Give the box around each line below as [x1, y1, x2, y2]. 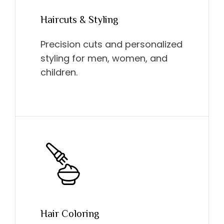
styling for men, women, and [40, 51, 167, 64]
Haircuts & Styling [40, 13, 118, 25]
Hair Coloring [40, 207, 99, 219]
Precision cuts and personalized [40, 37, 182, 50]
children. [40, 65, 77, 78]
